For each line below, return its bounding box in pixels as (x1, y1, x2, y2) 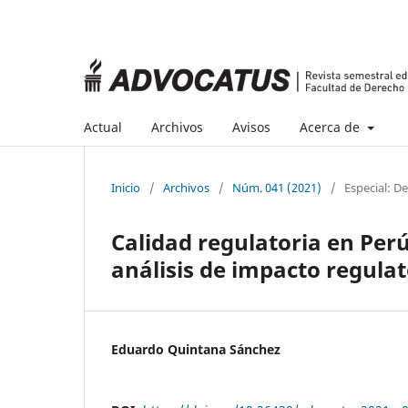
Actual (84, 117, 122, 136)
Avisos (232, 117, 270, 136)
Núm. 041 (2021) (232, 178, 321, 196)
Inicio (111, 178, 140, 196)
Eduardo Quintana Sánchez (111, 340, 280, 358)
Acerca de (300, 117, 363, 136)
